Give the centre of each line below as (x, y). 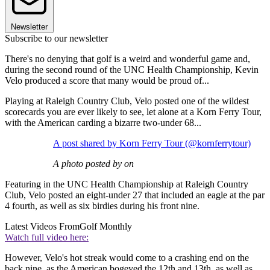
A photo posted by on (93, 164)
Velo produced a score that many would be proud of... (107, 81)
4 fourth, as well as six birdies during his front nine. (102, 206)
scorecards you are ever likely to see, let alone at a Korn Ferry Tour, (133, 112)
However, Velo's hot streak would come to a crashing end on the (127, 258)
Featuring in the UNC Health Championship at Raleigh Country (127, 184)
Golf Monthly (106, 227)
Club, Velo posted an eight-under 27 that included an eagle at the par (135, 195)
